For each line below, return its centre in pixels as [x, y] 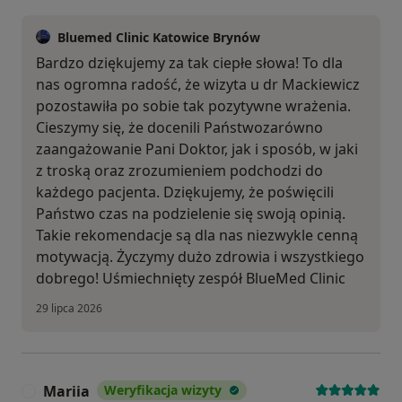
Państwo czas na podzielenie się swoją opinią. [191, 213]
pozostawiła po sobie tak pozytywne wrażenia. [193, 105]
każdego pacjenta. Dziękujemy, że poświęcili [185, 192]
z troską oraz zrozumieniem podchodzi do [179, 170]
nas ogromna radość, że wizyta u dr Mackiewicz [198, 84]
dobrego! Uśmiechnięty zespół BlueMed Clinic [191, 278]
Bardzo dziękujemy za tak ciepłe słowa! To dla [189, 62]
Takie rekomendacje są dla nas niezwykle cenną [197, 235]
